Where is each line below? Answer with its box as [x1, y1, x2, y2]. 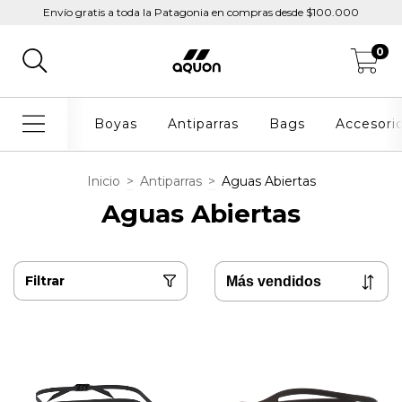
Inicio [86, 172, 120, 189]
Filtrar [25, 273, 65, 289]
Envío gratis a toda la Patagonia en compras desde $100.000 [43, 5, 359, 19]
